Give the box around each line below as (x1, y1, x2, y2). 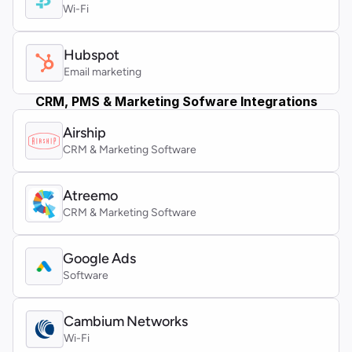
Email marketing (64, 65, 141, 79)
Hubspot (64, 46, 119, 64)
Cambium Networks (64, 313, 188, 330)
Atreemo (63, 187, 121, 204)
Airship (63, 124, 106, 141)
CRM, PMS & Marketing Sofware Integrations (35, 93, 317, 109)
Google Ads (63, 250, 137, 267)
